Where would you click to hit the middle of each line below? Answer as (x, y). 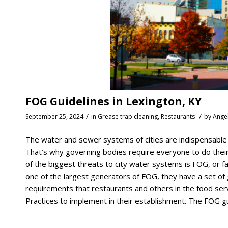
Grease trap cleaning (128, 117)
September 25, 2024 (54, 117)
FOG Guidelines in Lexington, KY (113, 102)
